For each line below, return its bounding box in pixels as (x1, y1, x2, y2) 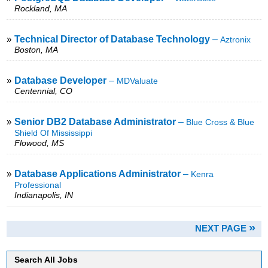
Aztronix (220, 34, 251, 44)
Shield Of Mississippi (14, 127, 93, 138)
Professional (14, 179, 62, 190)
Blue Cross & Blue (186, 117, 255, 127)
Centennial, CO (14, 86, 73, 96)
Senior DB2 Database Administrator (14, 116, 176, 127)
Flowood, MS (14, 138, 65, 148)
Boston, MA (14, 44, 59, 54)
